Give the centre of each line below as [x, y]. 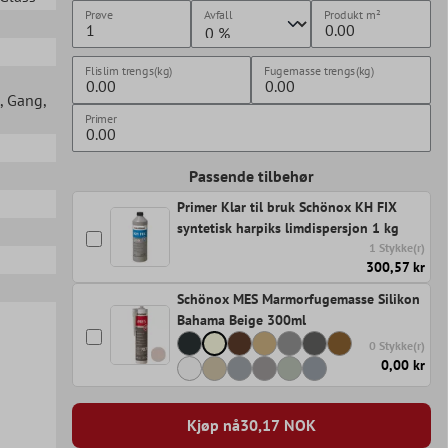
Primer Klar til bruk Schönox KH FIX [286, 206]
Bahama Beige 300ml [241, 319]
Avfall [219, 14]
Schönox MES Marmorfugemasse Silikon [298, 298]
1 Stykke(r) [397, 247]
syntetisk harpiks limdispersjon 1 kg [287, 227]
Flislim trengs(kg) [128, 70]
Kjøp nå [213, 425]
